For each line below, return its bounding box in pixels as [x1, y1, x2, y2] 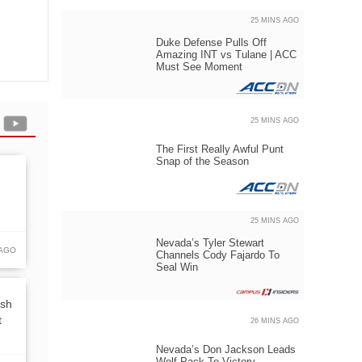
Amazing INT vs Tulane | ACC [156, 48, 297, 61]
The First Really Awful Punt [156, 143, 284, 155]
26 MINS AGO [250, 317, 299, 325]
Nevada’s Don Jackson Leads [156, 343, 296, 356]
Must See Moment [156, 61, 242, 73]
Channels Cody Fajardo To [156, 249, 280, 261]
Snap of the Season [156, 155, 249, 167]
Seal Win [156, 261, 198, 273]
